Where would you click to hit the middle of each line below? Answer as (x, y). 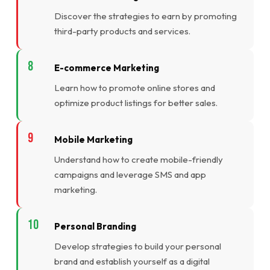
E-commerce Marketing (106, 67)
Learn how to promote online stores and (134, 87)
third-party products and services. (122, 31)
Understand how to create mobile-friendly (138, 159)
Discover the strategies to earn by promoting (145, 16)
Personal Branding (95, 226)
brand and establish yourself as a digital (132, 261)
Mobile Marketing (93, 139)
